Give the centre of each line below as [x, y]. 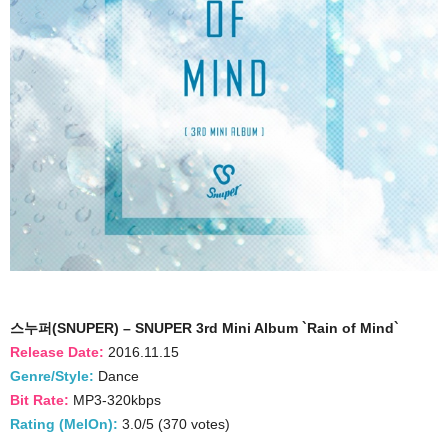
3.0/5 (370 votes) [174, 424]
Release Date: [57, 352]
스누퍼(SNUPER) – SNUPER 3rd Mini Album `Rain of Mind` [204, 328]
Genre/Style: [52, 376]
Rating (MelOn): [64, 424]
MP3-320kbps [115, 400]
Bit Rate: [39, 400]
